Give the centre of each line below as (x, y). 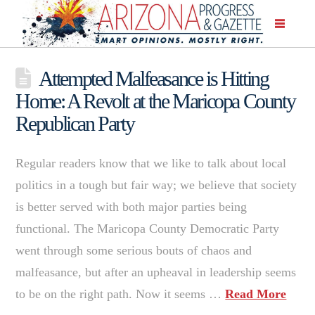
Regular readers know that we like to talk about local (151, 163)
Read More (256, 294)
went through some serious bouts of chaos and (134, 250)
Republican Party (75, 123)
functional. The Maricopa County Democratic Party (148, 228)
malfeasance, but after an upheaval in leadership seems (156, 272)
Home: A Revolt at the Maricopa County (155, 101)
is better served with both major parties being (131, 206)
